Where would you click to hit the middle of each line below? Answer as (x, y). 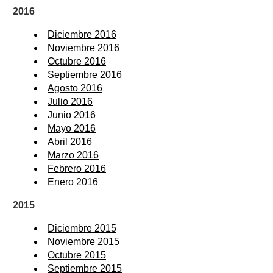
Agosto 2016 (75, 88)
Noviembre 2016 (83, 48)
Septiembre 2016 (85, 75)
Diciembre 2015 (82, 229)
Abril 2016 (70, 142)
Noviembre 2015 (83, 242)
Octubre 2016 (77, 62)
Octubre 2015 (77, 255)
